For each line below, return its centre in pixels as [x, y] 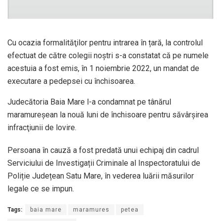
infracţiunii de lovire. [42, 127]
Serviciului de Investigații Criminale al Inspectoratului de [104, 163]
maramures [91, 209]
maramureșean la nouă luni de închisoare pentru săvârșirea [108, 114]
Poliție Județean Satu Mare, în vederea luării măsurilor [101, 176]
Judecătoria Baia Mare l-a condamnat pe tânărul [89, 102]
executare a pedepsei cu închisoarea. [71, 81]
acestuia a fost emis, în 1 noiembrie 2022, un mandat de [103, 68]
